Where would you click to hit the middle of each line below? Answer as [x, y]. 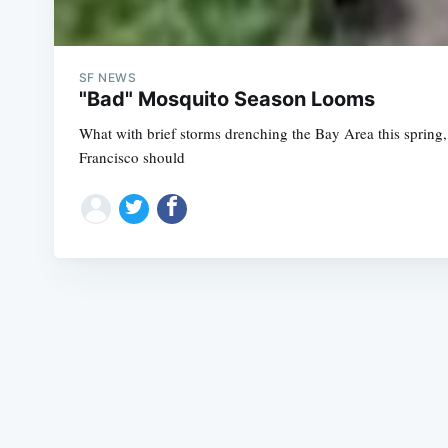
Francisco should [131, 157]
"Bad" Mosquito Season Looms [226, 99]
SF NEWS [107, 77]
